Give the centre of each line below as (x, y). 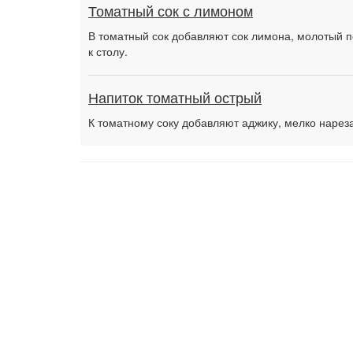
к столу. (108, 51)
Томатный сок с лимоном (171, 12)
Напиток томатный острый (175, 98)
